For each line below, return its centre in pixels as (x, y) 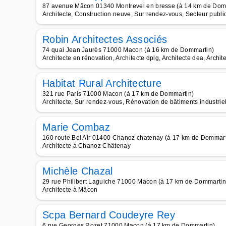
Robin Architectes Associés (105, 39)
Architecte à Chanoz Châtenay (87, 146)
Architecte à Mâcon (70, 190)
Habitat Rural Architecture (102, 83)
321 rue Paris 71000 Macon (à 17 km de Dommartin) (118, 94)
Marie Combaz (76, 127)
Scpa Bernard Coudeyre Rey (109, 215)
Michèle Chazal (78, 171)
